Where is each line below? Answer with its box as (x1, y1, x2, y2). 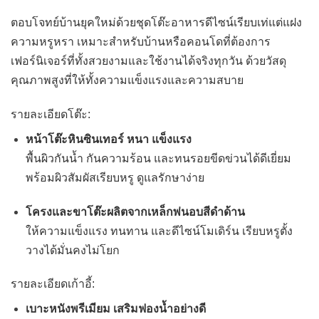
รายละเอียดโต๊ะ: (11, 108, 90, 120)
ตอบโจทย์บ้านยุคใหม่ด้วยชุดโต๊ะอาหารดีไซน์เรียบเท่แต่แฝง (11, 16, 302, 28)
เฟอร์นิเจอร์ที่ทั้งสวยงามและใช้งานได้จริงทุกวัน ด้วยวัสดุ (11, 54, 286, 67)
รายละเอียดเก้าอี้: (11, 278, 95, 291)
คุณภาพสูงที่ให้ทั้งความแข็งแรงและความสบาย (11, 73, 244, 86)
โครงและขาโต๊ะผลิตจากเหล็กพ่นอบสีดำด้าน (25, 205, 245, 218)
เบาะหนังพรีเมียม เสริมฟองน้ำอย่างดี (25, 303, 206, 315)
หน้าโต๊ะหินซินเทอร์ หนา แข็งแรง (25, 132, 192, 145)
